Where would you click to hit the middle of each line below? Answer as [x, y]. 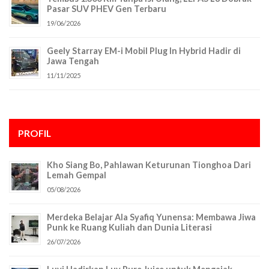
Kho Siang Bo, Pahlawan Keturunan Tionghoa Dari [149, 165]
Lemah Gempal [77, 175]
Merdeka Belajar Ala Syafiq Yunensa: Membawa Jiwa [151, 217]
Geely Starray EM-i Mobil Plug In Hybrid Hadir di [144, 51]
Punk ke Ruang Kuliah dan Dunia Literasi [129, 228]
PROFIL [35, 133]
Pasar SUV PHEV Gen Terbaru [107, 9]
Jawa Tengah [73, 61]
